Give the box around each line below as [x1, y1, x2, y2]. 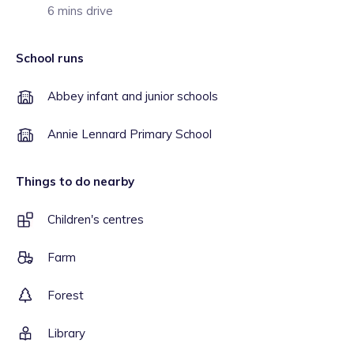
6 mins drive [47, 3, 113, 18]
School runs [16, 51, 84, 66]
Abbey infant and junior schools [47, 88, 218, 104]
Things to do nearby [16, 174, 134, 189]
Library [47, 326, 85, 341]
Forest [47, 288, 84, 303]
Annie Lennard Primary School [47, 126, 212, 141]
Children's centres [47, 212, 144, 227]
